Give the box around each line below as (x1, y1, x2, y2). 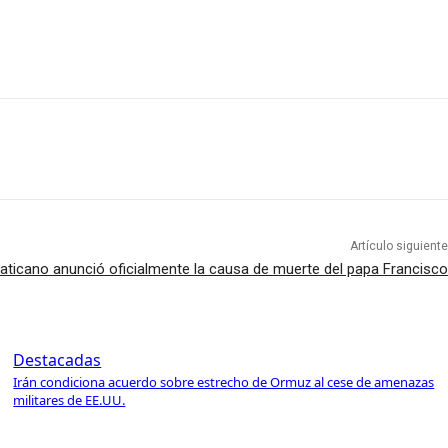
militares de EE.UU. (13, 391, 126, 410)
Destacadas (13, 349, 102, 372)
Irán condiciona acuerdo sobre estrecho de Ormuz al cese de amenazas (13, 373, 435, 392)
